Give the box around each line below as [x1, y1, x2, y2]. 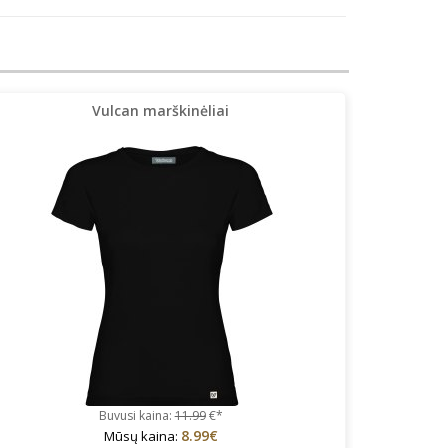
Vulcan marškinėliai [92, 100, 230, 120]
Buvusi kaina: [98, 406, 175, 424]
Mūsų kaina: [103, 426, 181, 445]
